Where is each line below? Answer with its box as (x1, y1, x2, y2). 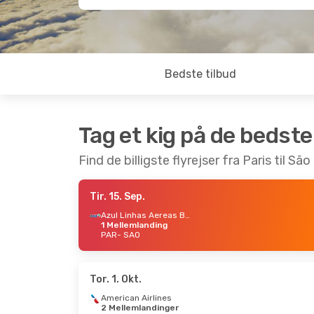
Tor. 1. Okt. (90, 273, 142, 285)
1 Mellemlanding (101, 220, 168, 230)
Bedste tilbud (165, 67, 237, 81)
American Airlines (101, 293, 172, 303)
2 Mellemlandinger (101, 303, 179, 313)
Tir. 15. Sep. (90, 191, 145, 203)
